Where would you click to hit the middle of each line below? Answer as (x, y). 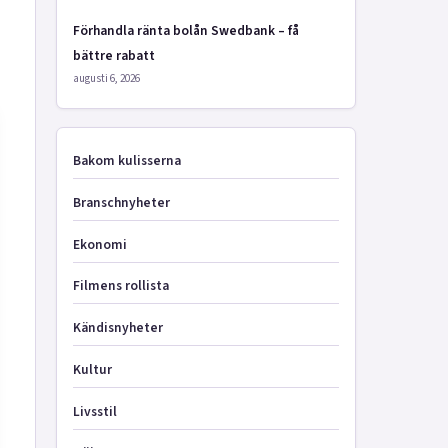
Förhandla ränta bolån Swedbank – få (186, 30)
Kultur (92, 369)
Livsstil (95, 411)
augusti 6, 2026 (106, 78)
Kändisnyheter (118, 327)
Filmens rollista (121, 286)
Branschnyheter (121, 202)
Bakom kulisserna (127, 160)
